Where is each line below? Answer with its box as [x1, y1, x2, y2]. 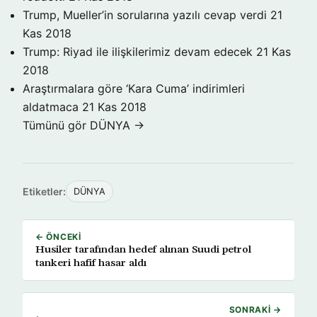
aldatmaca [23, 100, 79, 114]
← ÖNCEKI [35, 231, 81, 242]
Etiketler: [23, 185, 66, 197]
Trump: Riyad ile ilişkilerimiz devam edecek [23, 45, 253, 59]
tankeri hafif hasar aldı [35, 258, 146, 269]
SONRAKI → [229, 304, 282, 315]
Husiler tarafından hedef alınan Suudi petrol [35, 244, 251, 255]
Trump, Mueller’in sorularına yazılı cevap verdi [23, 8, 267, 22]
